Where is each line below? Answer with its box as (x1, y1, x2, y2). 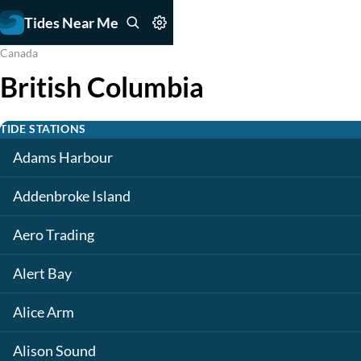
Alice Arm (13, 304, 74, 321)
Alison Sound (13, 342, 96, 359)
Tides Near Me (24, 13, 118, 31)
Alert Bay (13, 265, 72, 282)
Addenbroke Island (13, 188, 131, 205)
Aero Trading (13, 226, 94, 243)
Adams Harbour (13, 149, 113, 166)
